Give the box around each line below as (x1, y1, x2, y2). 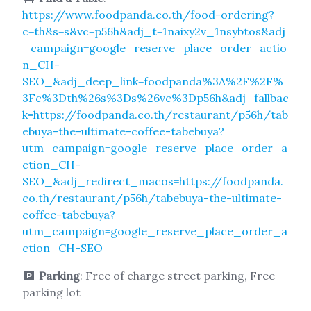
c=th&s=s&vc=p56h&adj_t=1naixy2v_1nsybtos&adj (22, 24, 285, 38)
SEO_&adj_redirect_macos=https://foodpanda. (22, 174, 283, 188)
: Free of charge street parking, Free (80, 268, 275, 283)
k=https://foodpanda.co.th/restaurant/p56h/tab (22, 107, 288, 121)
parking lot (22, 285, 81, 299)
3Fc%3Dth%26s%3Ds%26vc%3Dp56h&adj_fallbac (22, 90, 289, 105)
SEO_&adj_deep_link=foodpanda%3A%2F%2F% (22, 74, 283, 88)
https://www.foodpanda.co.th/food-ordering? (22, 7, 274, 22)
